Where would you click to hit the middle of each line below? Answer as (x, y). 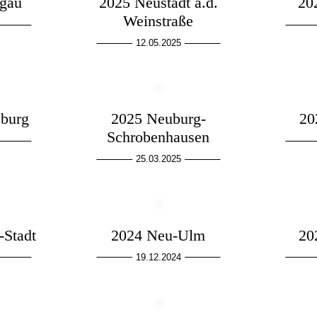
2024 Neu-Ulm (158, 235)
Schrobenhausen (158, 137)
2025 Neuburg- (158, 119)
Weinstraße (158, 21)
